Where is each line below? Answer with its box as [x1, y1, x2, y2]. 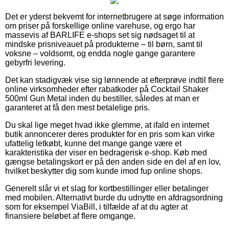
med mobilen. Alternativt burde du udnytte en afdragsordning [5, 193, 223, 202]
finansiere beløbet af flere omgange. [5, 211, 135, 220]
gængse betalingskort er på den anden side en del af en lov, [5, 157, 221, 166]
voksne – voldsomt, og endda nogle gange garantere [5, 49, 195, 58]
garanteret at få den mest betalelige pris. [5, 103, 150, 112]
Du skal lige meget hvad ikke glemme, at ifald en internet [5, 120, 209, 129]
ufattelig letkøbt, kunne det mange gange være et [5, 139, 181, 148]
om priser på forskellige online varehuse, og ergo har [5, 21, 195, 30]
